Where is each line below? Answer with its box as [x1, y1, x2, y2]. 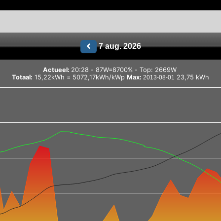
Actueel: [42, 66, 71, 74]
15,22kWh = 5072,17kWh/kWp [33, 74, 127, 81]
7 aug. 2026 [96, 41, 141, 50]
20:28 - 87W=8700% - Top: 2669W [95, 66, 179, 74]
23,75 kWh [175, 74, 209, 81]
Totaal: [12, 74, 33, 81]
